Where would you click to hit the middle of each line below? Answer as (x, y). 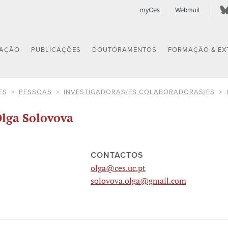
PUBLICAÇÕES (56, 50)
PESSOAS (35, 92)
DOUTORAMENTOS (125, 50)
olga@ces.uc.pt (118, 168)
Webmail (188, 10)
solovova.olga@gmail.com (139, 181)
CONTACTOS (117, 155)
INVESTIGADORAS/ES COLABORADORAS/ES (139, 92)
